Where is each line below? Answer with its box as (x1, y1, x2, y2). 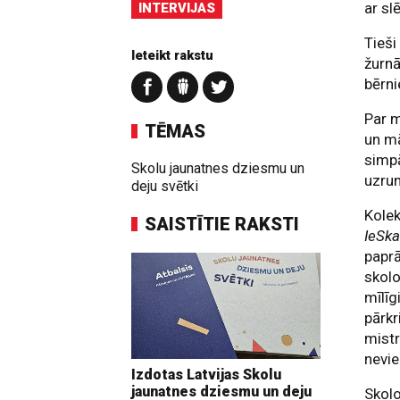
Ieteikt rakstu (131, 47, 213, 63)
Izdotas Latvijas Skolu (131, 366, 281, 384)
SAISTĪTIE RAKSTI (145, 213, 299, 235)
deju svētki (131, 178, 198, 195)
